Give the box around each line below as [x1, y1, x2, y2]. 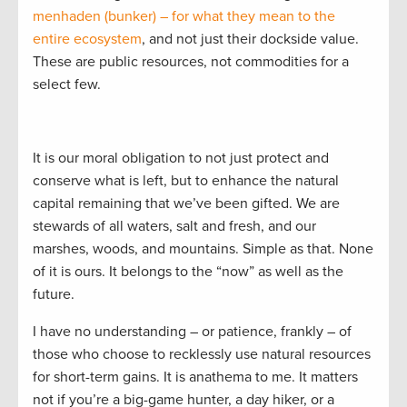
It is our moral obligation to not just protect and [33, 149, 329, 168]
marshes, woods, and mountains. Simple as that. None [33, 240, 373, 259]
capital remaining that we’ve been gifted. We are [33, 194, 340, 213]
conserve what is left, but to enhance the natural [33, 172, 339, 191]
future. [33, 285, 74, 304]
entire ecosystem [33, 30, 142, 49]
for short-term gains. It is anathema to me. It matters [33, 368, 358, 387]
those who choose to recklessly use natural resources [33, 345, 371, 364]
